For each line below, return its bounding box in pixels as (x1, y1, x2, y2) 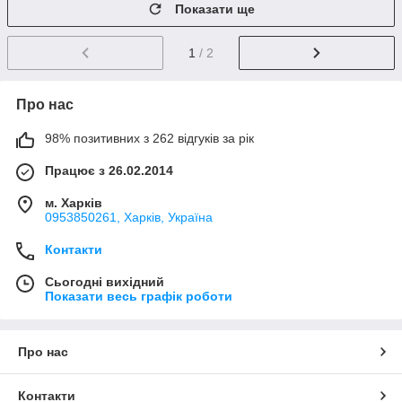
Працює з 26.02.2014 (45, 162, 173, 178)
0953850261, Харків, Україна (45, 209, 213, 224)
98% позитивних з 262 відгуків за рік (45, 130, 254, 145)
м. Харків (45, 195, 102, 210)
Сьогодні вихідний (45, 274, 164, 289)
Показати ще (175, 2, 255, 16)
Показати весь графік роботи (45, 288, 232, 303)
